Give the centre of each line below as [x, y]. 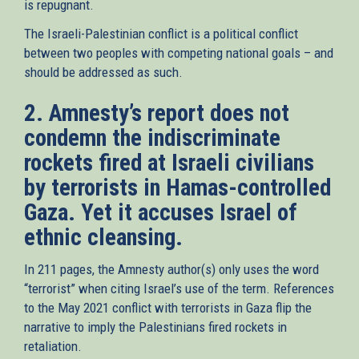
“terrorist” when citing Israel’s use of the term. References [179, 288]
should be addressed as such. [103, 72]
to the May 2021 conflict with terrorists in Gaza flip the [168, 307]
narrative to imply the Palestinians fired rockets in [155, 327]
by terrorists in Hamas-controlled [177, 187]
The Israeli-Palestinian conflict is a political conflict [161, 33]
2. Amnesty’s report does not [157, 113]
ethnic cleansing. [103, 237]
